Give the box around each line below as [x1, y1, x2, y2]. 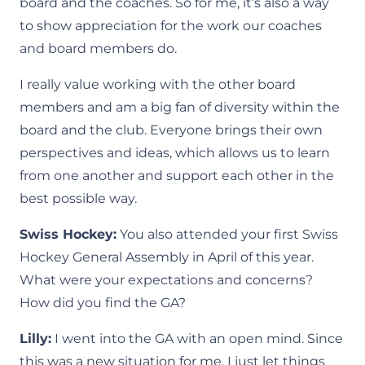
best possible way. [20, 191, 137, 206]
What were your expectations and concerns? [20, 272, 313, 288]
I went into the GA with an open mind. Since [51, 331, 343, 346]
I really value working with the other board [20, 77, 296, 92]
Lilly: [20, 331, 51, 346]
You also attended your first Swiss [117, 226, 338, 242]
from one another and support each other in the [20, 168, 334, 183]
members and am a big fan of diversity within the [20, 99, 340, 115]
